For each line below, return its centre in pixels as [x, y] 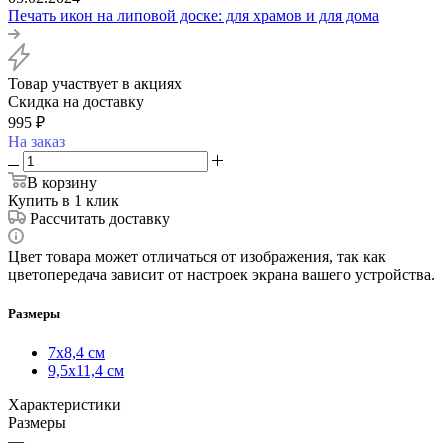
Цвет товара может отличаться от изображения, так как [197, 257]
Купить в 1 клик [63, 201]
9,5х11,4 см [86, 371]
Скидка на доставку [76, 102]
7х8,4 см [76, 353]
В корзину [62, 183]
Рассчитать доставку [100, 219]
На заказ [36, 142]
